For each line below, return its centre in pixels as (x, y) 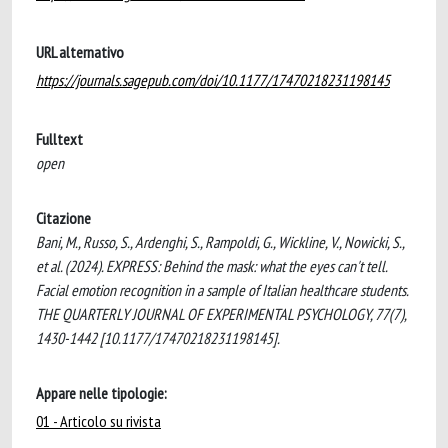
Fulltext (59, 139)
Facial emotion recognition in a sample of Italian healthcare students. (222, 290)
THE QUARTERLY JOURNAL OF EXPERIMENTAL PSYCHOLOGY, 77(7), (221, 314)
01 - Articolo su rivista (98, 421)
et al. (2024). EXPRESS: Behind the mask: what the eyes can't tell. (211, 266)
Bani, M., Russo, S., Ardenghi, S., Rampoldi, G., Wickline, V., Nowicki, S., (220, 242)
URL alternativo (80, 52)
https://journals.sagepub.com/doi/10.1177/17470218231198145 (213, 80)
